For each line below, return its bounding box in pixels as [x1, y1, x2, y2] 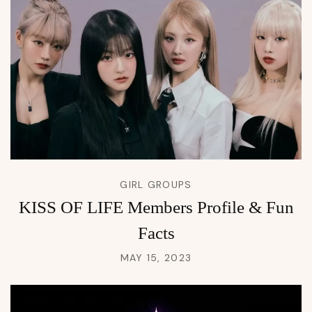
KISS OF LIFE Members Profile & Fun [18, 197, 294, 217]
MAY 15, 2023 [120, 251, 192, 264]
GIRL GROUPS [120, 178, 192, 191]
